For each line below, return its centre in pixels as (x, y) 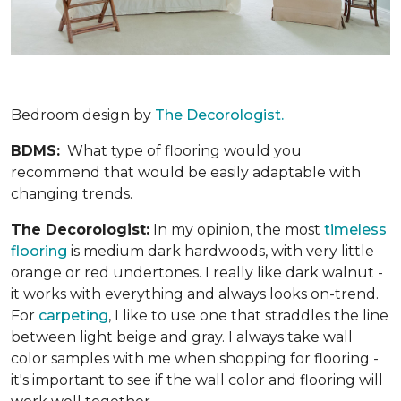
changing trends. (72, 194)
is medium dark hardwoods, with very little (221, 252)
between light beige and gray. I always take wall (182, 337)
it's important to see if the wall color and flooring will (197, 380)
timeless (355, 230)
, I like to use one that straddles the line (248, 316)
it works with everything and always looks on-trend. (195, 294)
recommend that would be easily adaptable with (186, 173)
